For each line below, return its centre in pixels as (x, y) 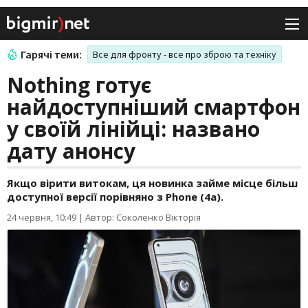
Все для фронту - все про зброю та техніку (185, 55)
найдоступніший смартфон (154, 107)
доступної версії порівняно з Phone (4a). (115, 197)
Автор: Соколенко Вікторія (143, 218)
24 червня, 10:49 (42, 218)
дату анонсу (71, 151)
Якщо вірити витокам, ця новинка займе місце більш (152, 183)
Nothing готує (79, 85)
